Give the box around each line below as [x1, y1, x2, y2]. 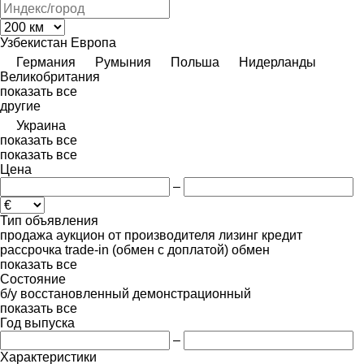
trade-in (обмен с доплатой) [65, 242, 228, 257]
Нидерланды [239, 54, 316, 69]
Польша [171, 54, 219, 69]
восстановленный [20, 286, 129, 301]
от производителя [108, 227, 215, 242]
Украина [16, 118, 66, 132]
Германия [16, 54, 76, 69]
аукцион [56, 227, 105, 242]
